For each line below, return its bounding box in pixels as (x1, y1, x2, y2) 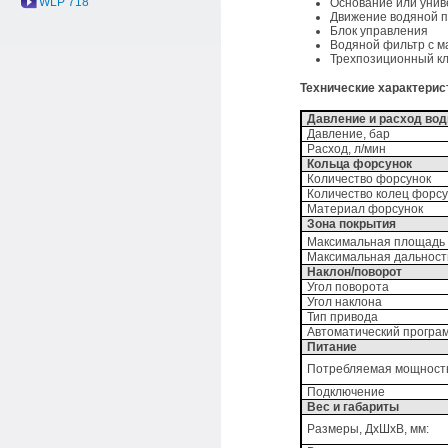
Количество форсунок (307, 172, 432, 186)
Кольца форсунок (307, 157, 413, 171)
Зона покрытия (307, 217, 397, 231)
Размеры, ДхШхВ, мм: (307, 422, 430, 436)
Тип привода (307, 310, 379, 324)
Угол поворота (307, 280, 390, 294)
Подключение (307, 385, 386, 399)
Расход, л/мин (307, 142, 387, 156)
